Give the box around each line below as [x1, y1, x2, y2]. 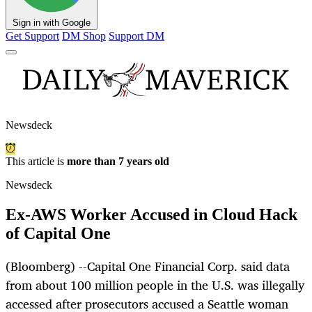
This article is [6, 155, 67, 168]
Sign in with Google [13, 17, 91, 29]
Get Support [6, 30, 59, 42]
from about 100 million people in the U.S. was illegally [6, 274, 305, 296]
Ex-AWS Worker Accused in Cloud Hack [6, 205, 297, 224]
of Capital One [6, 224, 111, 243]
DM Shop [62, 30, 106, 42]
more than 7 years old [67, 155, 169, 168]
